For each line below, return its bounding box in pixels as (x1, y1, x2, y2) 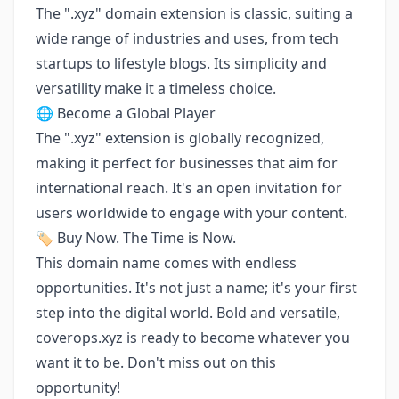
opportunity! (36, 378, 120, 397)
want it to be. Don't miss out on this (36, 353, 276, 372)
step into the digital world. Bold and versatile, (36, 303, 340, 322)
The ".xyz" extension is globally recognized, (36, 128, 324, 148)
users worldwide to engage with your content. (36, 203, 347, 223)
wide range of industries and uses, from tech (36, 28, 338, 48)
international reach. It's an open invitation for (36, 178, 342, 198)
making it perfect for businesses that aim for (36, 153, 338, 173)
